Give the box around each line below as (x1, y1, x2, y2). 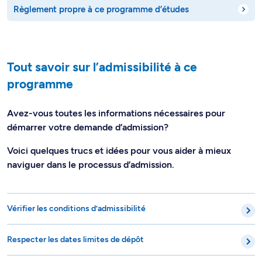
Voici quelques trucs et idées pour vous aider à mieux (7, 118, 231, 130)
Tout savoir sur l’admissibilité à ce (7, 33, 197, 48)
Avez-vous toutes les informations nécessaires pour (7, 81, 225, 92)
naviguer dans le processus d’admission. (7, 132, 177, 144)
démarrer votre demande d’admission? (7, 95, 171, 106)
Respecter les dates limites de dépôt (7, 208, 144, 218)
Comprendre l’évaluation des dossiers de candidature (7, 239, 205, 249)
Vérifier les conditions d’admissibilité (7, 177, 146, 187)
